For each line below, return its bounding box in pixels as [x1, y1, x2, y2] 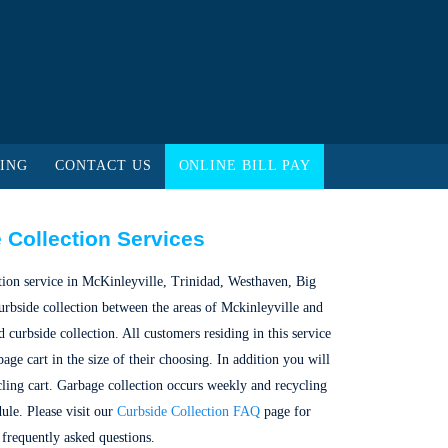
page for [260, 403, 311, 419]
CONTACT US [55, 158, 152, 174]
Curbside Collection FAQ [117, 403, 260, 419]
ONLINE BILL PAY [178, 158, 311, 174]
